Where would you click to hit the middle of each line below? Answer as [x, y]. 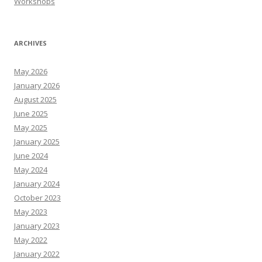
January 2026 [37, 86]
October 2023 [37, 198]
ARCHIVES [30, 43]
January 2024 [37, 184]
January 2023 [37, 226]
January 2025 [37, 142]
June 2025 [31, 114]
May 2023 [31, 212]
